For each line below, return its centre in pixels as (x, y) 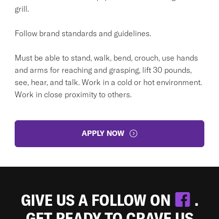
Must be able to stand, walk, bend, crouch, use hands (106, 57)
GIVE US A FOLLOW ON (97, 200)
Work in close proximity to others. (73, 94)
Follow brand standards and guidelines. (83, 33)
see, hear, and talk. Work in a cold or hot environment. (108, 82)
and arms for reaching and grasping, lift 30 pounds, (103, 70)
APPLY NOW (103, 133)
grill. (22, 9)
